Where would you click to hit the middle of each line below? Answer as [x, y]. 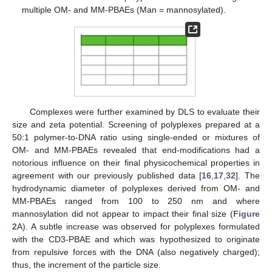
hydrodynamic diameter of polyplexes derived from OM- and [136, 188]
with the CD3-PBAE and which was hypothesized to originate [136, 239]
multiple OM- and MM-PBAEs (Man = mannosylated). [124, 9]
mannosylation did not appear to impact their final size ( [123, 213]
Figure [246, 213]
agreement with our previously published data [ [107, 175]
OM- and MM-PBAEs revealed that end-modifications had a [136, 150]
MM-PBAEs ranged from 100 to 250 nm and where [136, 201]
